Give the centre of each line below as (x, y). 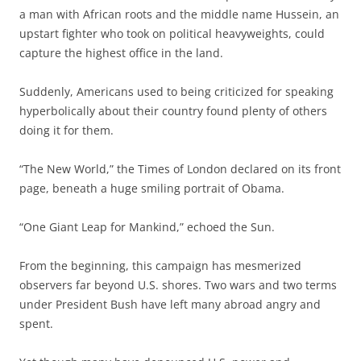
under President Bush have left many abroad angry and (170, 304)
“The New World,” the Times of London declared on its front (180, 168)
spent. (36, 323)
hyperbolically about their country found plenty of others (173, 110)
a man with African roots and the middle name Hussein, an (179, 14)
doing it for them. (66, 130)
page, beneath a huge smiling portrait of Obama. (152, 188)
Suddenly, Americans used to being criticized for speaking (176, 91)
